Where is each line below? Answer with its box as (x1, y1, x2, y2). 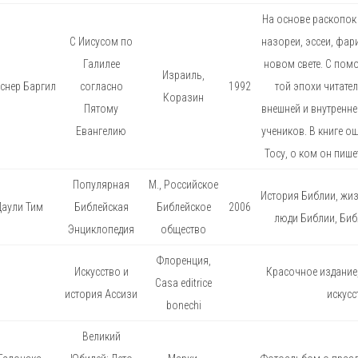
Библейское (156, 200, 211, 213)
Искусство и (74, 265, 129, 278)
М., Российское (149, 177, 218, 191)
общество (161, 222, 206, 236)
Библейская (74, 200, 129, 213)
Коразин (163, 90, 204, 104)
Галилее (82, 57, 120, 70)
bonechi (165, 298, 201, 312)
